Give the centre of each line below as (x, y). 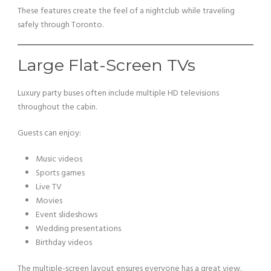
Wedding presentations (78, 229)
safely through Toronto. (60, 25)
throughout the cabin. (57, 107)
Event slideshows (67, 215)
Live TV (49, 187)
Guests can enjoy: (49, 133)
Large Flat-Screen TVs (106, 65)
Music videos (59, 159)
